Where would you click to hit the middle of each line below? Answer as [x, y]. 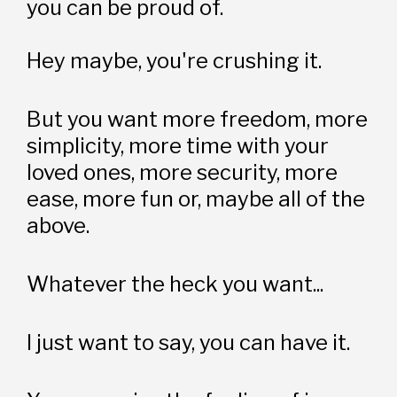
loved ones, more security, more [183, 172]
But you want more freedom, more [198, 119]
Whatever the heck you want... [175, 284]
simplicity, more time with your [178, 145]
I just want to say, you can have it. [189, 342]
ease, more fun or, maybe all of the [196, 198]
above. [58, 225]
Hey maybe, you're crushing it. [175, 60]
